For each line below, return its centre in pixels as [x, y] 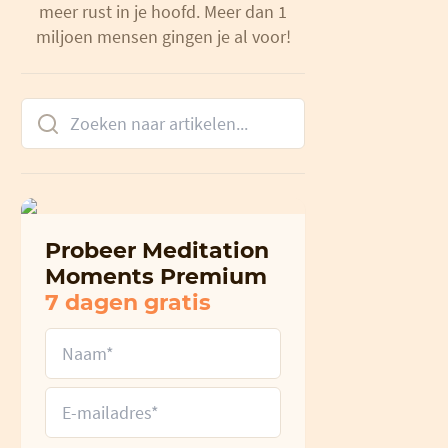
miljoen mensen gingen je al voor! [163, 36]
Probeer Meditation [157, 250]
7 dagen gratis [128, 302]
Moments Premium [156, 276]
